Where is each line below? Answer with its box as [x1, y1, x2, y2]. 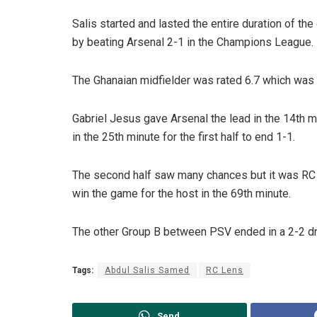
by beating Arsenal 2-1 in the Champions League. [72, 35, 313, 49]
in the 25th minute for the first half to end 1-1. [72, 129, 295, 144]
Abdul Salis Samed [105, 265, 190, 275]
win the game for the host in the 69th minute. [72, 186, 291, 200]
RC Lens [206, 265, 243, 275]
